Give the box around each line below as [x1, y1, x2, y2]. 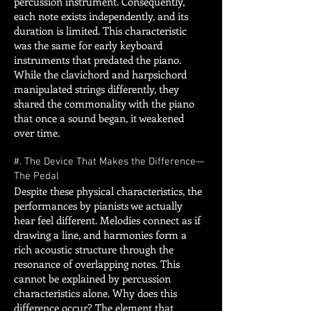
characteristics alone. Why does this [14, 286, 177, 300]
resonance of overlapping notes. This [14, 257, 180, 271]
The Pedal [14, 170, 59, 183]
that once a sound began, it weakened [14, 111, 184, 125]
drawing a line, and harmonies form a [14, 228, 187, 242]
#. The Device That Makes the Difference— [14, 155, 204, 168]
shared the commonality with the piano [14, 96, 194, 110]
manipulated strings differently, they [14, 82, 179, 96]
